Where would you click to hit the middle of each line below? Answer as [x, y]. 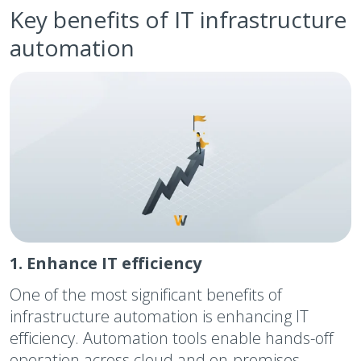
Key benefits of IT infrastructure [178, 19]
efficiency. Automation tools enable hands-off [172, 338]
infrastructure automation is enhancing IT [159, 316]
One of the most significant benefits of [146, 295]
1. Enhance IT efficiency [106, 263]
